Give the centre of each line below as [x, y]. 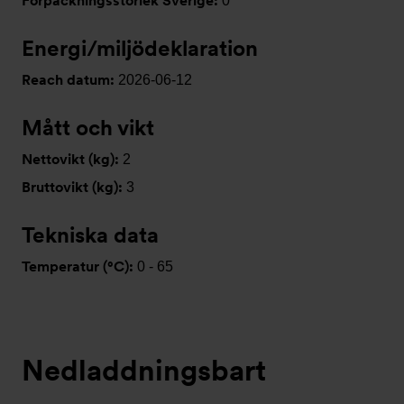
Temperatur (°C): [79, 266]
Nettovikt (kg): [72, 159]
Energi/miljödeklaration [140, 48]
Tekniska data [90, 235]
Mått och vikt [88, 128]
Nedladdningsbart [144, 370]
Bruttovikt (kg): [74, 187]
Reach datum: [70, 80]
